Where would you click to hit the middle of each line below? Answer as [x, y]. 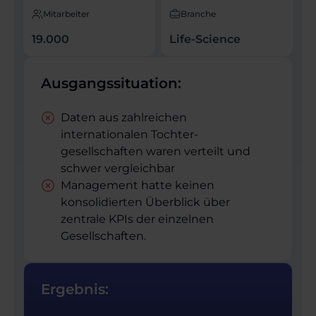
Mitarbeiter [66, 14]
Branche [198, 14]
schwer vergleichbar [118, 169]
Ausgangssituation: [111, 84]
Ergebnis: [75, 290]
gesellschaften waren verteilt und [156, 152]
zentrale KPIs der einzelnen [137, 219]
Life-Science [205, 39]
